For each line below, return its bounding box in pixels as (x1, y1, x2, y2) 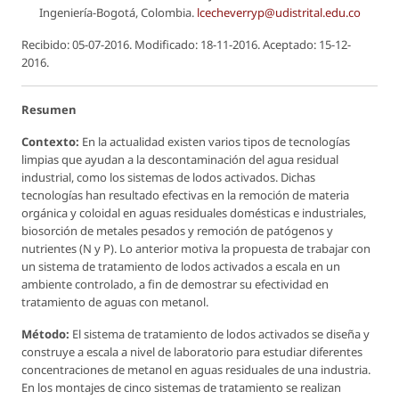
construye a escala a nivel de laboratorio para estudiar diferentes (21, 343, 362, 360)
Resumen (21, 101, 77, 118)
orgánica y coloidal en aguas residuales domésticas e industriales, (21, 204, 366, 221)
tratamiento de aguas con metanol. (21, 293, 208, 310)
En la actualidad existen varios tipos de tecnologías (79, 133, 350, 150)
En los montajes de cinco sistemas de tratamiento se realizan (21, 379, 341, 395)
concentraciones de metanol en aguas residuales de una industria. (21, 361, 370, 378)
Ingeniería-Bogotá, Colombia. (38, 4, 197, 20)
